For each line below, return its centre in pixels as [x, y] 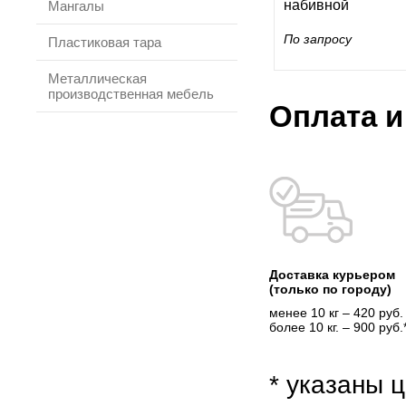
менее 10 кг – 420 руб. [336, 313]
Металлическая [97, 78]
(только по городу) [330, 289]
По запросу [318, 39]
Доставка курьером [332, 275]
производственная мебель [131, 94]
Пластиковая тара [105, 42]
